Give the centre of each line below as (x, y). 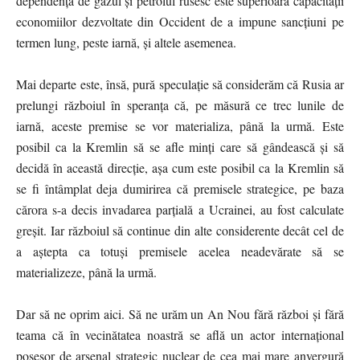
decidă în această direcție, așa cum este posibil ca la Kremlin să (180, 167)
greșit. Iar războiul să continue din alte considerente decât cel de (180, 230)
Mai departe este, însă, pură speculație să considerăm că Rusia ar (180, 84)
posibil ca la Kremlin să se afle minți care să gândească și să (180, 146)
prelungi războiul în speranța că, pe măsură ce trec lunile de (180, 104)
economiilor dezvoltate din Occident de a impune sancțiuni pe (180, 21)
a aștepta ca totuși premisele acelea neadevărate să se (180, 251)
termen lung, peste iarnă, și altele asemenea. (126, 42)
